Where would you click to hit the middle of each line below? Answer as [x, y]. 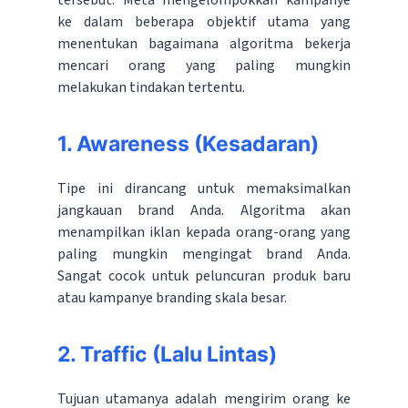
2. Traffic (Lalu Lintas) [167, 355]
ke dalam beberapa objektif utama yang [204, 22]
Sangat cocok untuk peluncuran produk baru [204, 276]
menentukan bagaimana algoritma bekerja [204, 44]
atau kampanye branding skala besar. [172, 298]
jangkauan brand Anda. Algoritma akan [204, 211]
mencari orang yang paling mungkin [204, 66]
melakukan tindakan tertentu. [151, 88]
